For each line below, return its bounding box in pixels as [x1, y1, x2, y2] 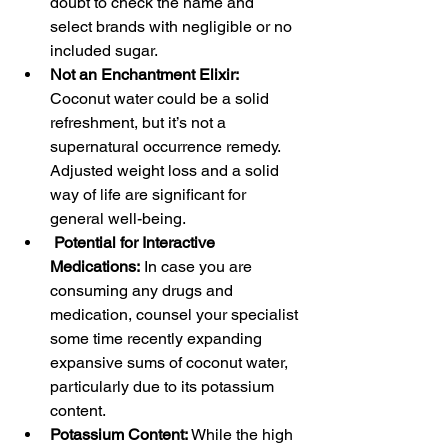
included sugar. [50, 41, 158, 60]
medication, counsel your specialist [50, 305, 302, 324]
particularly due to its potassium [50, 377, 278, 396]
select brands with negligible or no [50, 17, 296, 36]
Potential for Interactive [54, 233, 219, 252]
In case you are [140, 257, 256, 276]
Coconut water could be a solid [50, 89, 273, 108]
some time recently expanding [50, 329, 266, 348]
